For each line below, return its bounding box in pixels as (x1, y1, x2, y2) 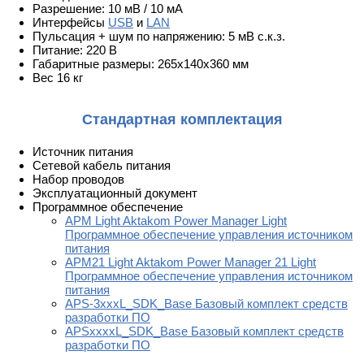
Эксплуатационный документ (32, 186, 197, 201)
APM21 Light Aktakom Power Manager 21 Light (65, 255, 316, 270)
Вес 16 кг (32, 71, 83, 85)
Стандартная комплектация (81, 111, 283, 128)
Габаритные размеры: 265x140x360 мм (32, 57, 249, 71)
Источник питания (32, 145, 133, 159)
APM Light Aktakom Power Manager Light (65, 214, 287, 228)
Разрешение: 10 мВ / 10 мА (32, 2, 183, 16)
